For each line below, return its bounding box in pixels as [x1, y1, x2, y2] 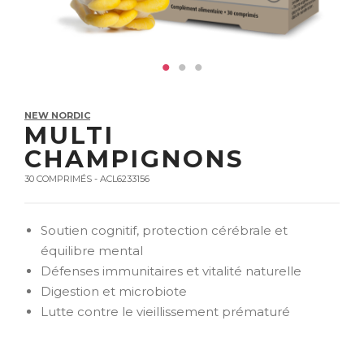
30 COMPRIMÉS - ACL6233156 [24, 173, 149, 184]
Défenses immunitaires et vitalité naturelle [40, 263, 301, 279]
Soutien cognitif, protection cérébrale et [40, 223, 288, 238]
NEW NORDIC [24, 110, 90, 121]
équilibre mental [40, 243, 143, 258]
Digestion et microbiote [40, 284, 187, 299]
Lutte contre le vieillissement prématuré [40, 304, 290, 319]
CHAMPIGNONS [24, 144, 245, 173]
